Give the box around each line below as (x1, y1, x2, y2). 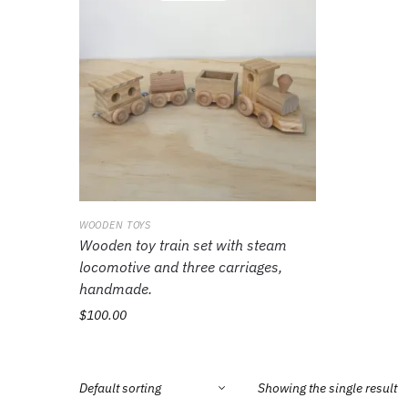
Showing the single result (258, 379, 397, 396)
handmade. (79, 280, 152, 299)
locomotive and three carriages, (79, 258, 282, 277)
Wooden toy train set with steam (79, 236, 287, 255)
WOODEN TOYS (79, 219, 151, 232)
